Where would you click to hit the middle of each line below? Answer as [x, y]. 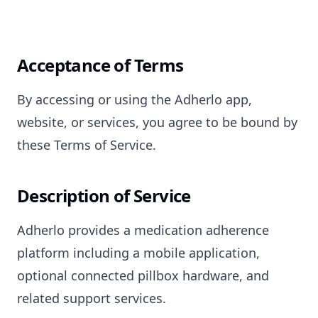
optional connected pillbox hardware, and [143, 275]
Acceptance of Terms [100, 65]
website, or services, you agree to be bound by [157, 122]
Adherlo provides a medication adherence [143, 230]
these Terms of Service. [87, 145]
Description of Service [104, 196]
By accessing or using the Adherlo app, [135, 99]
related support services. [92, 298]
